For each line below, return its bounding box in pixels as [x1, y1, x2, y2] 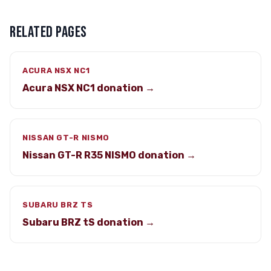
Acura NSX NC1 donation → [22, 82, 155, 94]
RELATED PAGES [10, 23, 87, 42]
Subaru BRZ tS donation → [22, 217, 155, 228]
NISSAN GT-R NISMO [22, 133, 109, 142]
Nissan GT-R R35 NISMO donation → [22, 149, 196, 161]
